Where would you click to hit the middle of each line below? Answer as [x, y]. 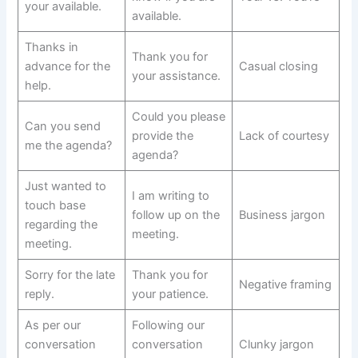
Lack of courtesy [284, 136]
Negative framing [285, 285]
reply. [39, 294]
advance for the [67, 67]
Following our [168, 326]
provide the [162, 136]
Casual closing [278, 67]
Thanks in [51, 48]
